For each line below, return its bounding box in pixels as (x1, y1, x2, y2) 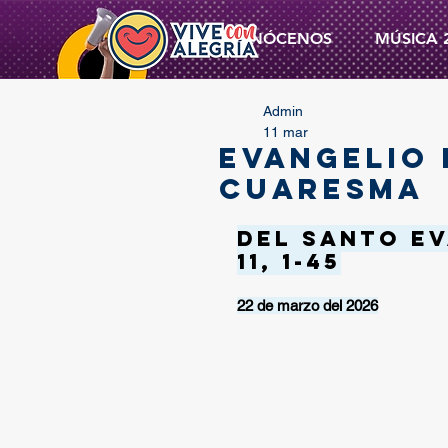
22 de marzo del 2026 (237, 297, 378, 314)
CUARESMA (219, 171, 424, 207)
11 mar (263, 124, 308, 140)
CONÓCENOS (226, 29, 332, 48)
